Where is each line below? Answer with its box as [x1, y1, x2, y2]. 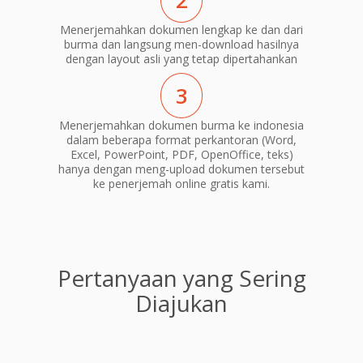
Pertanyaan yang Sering [57, 262, 306, 293]
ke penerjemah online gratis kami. [93, 175, 270, 191]
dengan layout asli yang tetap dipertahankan [66, 51, 297, 67]
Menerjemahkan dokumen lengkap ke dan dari [60, 22, 303, 38]
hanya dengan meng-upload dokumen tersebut [58, 160, 305, 177]
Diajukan [135, 287, 228, 318]
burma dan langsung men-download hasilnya [64, 36, 299, 53]
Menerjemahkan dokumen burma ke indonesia [59, 117, 304, 133]
